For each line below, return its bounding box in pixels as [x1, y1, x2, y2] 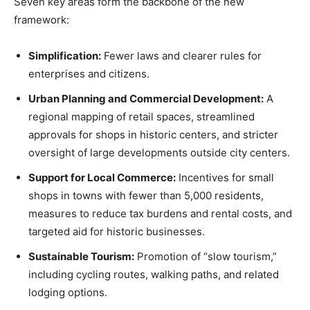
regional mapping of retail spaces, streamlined [28, 110, 255, 124]
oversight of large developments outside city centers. [28, 146, 290, 160]
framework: [14, 13, 69, 27]
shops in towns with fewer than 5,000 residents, [28, 189, 264, 203]
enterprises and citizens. [28, 67, 149, 81]
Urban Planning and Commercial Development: [28, 92, 264, 106]
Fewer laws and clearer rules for [101, 49, 262, 63]
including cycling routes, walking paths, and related [28, 268, 279, 282]
